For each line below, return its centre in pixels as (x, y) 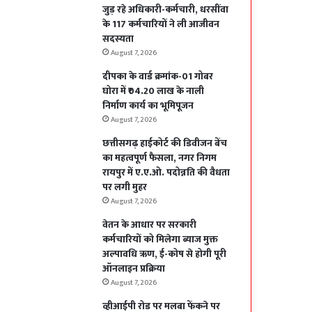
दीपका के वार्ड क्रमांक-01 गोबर (158, 77)
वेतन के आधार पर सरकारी (150, 225)
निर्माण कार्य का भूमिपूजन (148, 106)
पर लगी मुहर (125, 187)
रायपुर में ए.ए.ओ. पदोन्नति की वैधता (166, 173)
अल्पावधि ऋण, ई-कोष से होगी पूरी (165, 254)
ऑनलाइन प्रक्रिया (134, 269)
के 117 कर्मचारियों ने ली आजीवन (161, 24)
